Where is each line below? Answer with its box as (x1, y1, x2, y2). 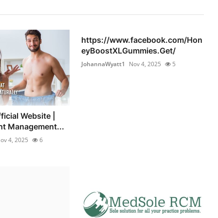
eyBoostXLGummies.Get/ (81, 46, 176, 56)
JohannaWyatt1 (81, 60, 126, 69)
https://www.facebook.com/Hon (81, 35, 203, 45)
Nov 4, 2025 (129, 60, 162, 69)
